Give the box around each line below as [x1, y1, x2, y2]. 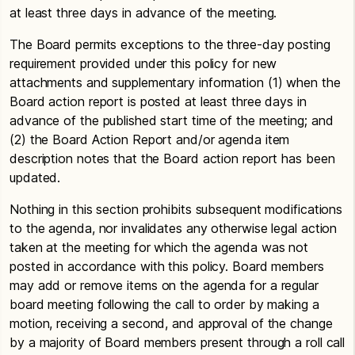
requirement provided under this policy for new [10, 55, 277, 71]
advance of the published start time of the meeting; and [10, 113, 334, 128]
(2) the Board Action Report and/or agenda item [10, 132, 290, 147]
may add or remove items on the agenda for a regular [10, 277, 319, 293]
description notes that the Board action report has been [10, 151, 335, 166]
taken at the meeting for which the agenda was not [10, 239, 309, 255]
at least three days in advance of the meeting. [10, 5, 277, 21]
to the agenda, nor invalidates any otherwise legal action [10, 220, 338, 236]
